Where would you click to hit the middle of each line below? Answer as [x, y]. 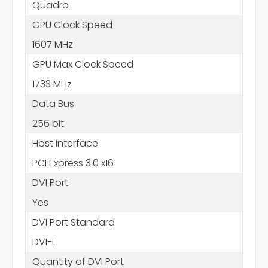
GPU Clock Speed [72, 25]
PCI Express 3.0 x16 [73, 163]
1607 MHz [52, 44]
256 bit [48, 123]
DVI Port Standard [73, 222]
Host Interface [65, 143]
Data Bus [53, 103]
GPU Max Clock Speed [83, 64]
